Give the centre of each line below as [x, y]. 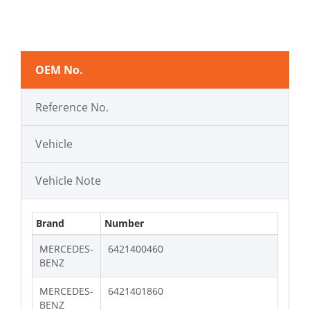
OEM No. [59, 70]
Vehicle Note [68, 181]
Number [124, 224]
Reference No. [72, 108]
